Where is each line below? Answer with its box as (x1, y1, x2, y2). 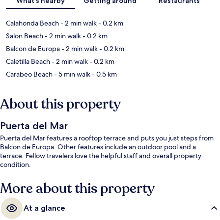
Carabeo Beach (6, 70, 53, 79)
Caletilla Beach (6, 57, 50, 66)
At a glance (24, 203, 65, 213)
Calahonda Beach (6, 19, 59, 28)
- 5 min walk (53, 70, 90, 79)
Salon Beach (6, 31, 43, 41)
